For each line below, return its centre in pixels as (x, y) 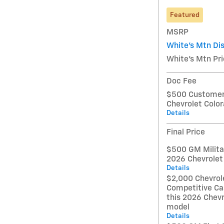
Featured (184, 15)
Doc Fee (181, 81)
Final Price (186, 132)
